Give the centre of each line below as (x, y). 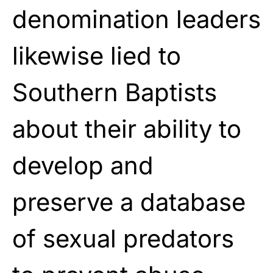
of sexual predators (123, 238)
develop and (83, 165)
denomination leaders (136, 19)
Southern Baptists (115, 92)
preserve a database (129, 202)
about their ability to (127, 129)
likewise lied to (97, 55)
